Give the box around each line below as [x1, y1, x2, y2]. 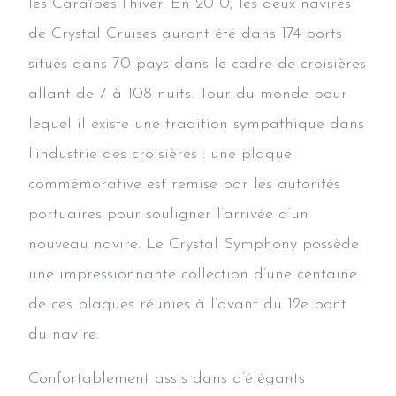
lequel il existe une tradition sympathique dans [28, 115, 364, 133]
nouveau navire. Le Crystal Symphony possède [28, 235, 359, 253]
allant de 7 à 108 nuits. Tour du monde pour [28, 85, 347, 103]
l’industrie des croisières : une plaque [28, 145, 292, 163]
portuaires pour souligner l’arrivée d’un [28, 205, 308, 223]
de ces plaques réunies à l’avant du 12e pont [28, 295, 346, 313]
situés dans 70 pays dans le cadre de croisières [28, 55, 366, 72]
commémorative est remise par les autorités [28, 175, 340, 193]
